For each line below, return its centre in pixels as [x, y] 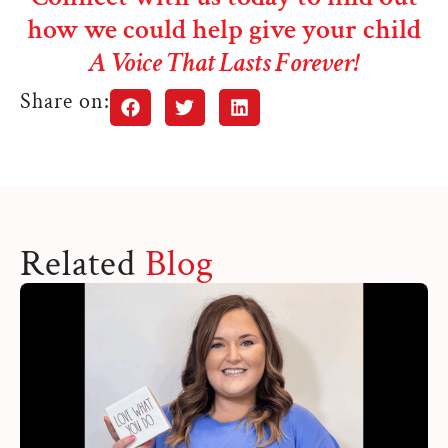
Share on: [65, 101]
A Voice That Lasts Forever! [224, 62]
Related [78, 264]
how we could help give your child [224, 29]
